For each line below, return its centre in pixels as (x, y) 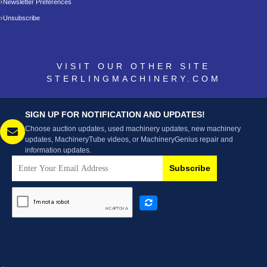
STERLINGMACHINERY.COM (133, 78)
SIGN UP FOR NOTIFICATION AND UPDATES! (115, 114)
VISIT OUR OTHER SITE (133, 66)
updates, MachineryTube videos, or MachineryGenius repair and (129, 139)
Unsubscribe (21, 18)
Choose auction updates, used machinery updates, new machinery (133, 128)
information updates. (58, 150)
